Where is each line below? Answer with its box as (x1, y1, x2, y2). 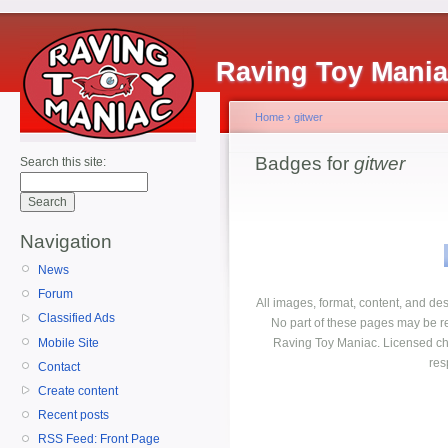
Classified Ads (38, 311, 115, 326)
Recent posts (38, 408, 109, 423)
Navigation (20, 231, 112, 252)
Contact (38, 359, 80, 374)
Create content (38, 383, 118, 398)
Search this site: (20, 155, 106, 169)
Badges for (255, 153, 354, 174)
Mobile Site (38, 335, 99, 350)
